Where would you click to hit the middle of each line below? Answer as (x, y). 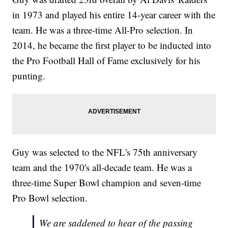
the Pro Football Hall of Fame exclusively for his (106, 61)
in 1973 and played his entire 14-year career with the (114, 15)
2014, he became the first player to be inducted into (112, 45)
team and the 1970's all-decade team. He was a (102, 167)
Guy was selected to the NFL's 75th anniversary (105, 152)
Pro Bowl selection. (50, 198)
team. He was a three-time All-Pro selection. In (103, 30)
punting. (29, 76)
